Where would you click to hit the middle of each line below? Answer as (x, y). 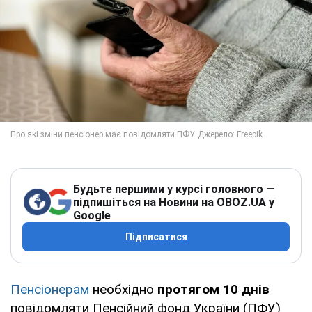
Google (92, 215)
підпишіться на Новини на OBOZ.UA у (174, 202)
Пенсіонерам (50, 289)
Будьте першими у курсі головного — (174, 189)
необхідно (122, 289)
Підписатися (156, 236)
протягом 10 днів (212, 289)
